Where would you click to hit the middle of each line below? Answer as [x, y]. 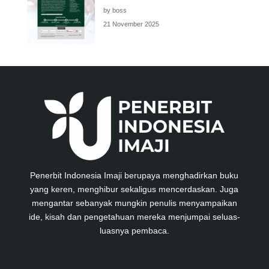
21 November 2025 [131, 24]
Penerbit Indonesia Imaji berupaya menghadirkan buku [134, 175]
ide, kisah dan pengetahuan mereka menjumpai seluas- [134, 216]
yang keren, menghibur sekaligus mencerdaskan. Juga [134, 189]
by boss [115, 10]
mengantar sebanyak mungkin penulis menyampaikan [134, 203]
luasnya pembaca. [134, 230]
